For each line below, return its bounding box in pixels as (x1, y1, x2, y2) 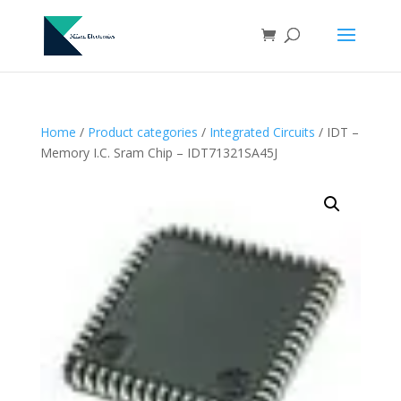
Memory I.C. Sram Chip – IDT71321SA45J (39, 144, 277, 161)
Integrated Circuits (209, 124, 315, 141)
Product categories (87, 124, 198, 141)
